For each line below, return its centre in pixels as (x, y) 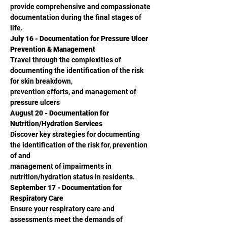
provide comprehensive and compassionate (81, 7)
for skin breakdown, (41, 81)
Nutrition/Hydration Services (56, 124)
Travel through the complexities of (66, 60)
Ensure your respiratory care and (63, 209)
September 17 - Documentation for (67, 187)
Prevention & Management (53, 49)
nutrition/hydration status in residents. (72, 177)
